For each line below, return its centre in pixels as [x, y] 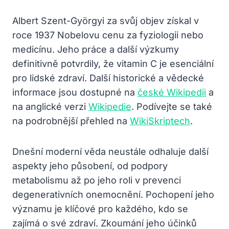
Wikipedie [110, 106]
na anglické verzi [50, 106]
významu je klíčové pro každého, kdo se [100, 209]
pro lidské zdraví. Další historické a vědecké [108, 78]
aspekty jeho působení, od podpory [90, 166]
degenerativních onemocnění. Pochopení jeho [113, 194]
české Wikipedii [172, 92]
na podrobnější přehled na [71, 121]
